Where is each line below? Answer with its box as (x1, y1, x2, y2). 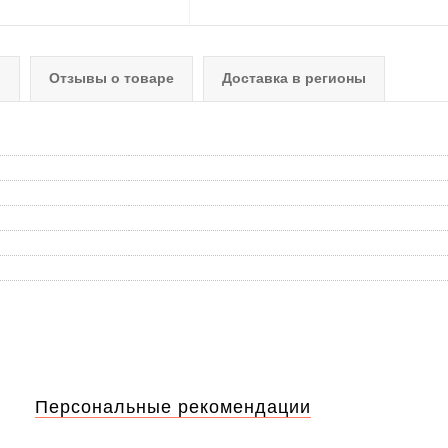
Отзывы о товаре (49, 70, 174, 86)
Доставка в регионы (222, 70, 366, 86)
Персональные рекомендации (35, 397, 311, 417)
